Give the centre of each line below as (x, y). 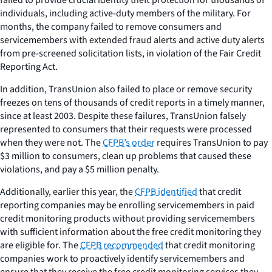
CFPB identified (166, 192)
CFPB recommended (122, 245)
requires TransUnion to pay (211, 142)
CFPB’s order (129, 142)
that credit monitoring (209, 245)
